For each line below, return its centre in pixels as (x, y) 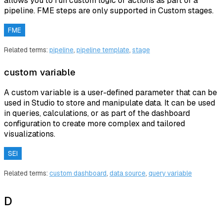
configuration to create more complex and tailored (94, 124)
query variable (170, 173)
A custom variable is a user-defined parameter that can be (110, 93)
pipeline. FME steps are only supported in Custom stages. (109, 11)
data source (128, 173)
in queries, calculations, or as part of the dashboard (97, 113)
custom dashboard (78, 173)
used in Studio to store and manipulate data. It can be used (110, 103)
